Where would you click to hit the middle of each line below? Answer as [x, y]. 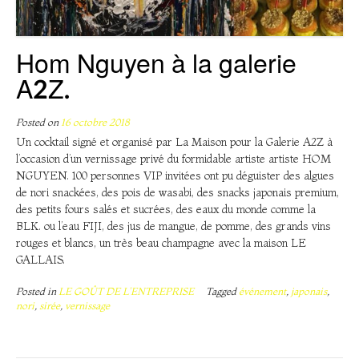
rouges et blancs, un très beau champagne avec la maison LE [161, 242]
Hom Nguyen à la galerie [156, 65]
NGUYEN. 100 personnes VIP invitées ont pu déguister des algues [175, 175]
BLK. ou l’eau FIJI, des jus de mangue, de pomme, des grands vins [173, 226]
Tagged [222, 291]
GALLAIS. [40, 259]
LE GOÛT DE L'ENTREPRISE [126, 291]
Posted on [38, 122]
